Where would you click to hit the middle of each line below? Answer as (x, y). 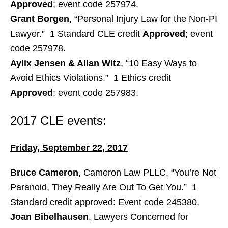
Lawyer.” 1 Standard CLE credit (76, 34)
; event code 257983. (96, 93)
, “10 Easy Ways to (159, 63)
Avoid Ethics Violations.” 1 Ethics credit (91, 78)
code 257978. (38, 48)
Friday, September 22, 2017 (69, 148)
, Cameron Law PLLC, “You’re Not (147, 173)
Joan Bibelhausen (49, 217)
